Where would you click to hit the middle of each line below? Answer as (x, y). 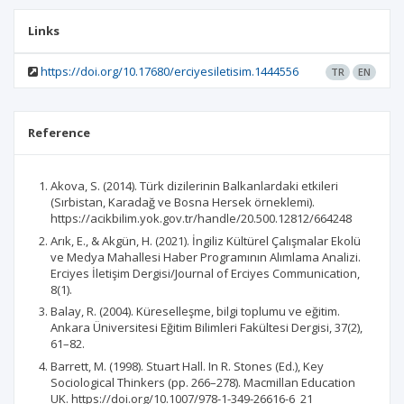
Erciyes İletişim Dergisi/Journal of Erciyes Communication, (205, 273)
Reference (59, 133)
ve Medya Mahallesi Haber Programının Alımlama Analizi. (206, 257)
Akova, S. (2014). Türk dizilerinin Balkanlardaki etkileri (194, 186)
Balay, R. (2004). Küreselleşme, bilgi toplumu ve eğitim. (195, 311)
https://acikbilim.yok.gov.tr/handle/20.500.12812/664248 (201, 218)
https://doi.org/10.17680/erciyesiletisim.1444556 (170, 71)
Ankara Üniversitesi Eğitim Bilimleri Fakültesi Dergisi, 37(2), (207, 327)
